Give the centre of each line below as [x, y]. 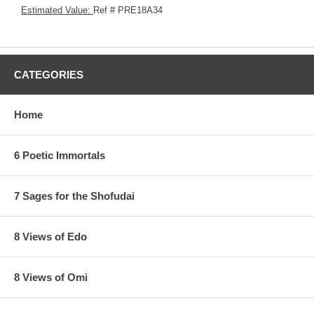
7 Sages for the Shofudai [74, 196]
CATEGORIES [49, 74]
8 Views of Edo [50, 236]
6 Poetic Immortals [60, 155]
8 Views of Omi [51, 277]
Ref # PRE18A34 [128, 10]
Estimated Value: [57, 10]
